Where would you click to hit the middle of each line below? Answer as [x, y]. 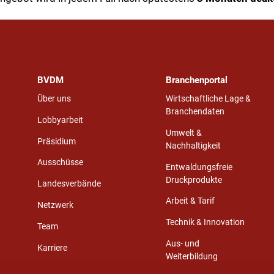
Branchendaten [195, 111]
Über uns [54, 98]
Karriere [52, 248]
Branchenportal [196, 80]
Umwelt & [183, 133]
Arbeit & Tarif [190, 201]
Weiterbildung [191, 257]
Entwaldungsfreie [199, 167]
